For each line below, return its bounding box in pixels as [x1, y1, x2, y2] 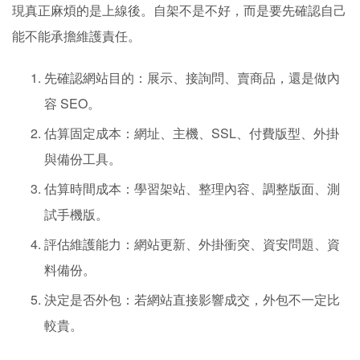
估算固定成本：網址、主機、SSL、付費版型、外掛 [44, 124, 339, 142]
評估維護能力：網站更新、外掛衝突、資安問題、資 [44, 235, 340, 253]
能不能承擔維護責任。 [12, 27, 141, 45]
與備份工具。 [44, 149, 121, 168]
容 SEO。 [44, 94, 100, 112]
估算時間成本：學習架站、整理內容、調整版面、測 [44, 179, 340, 198]
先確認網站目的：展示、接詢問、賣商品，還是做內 [44, 68, 340, 87]
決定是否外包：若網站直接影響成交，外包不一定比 [44, 290, 340, 309]
